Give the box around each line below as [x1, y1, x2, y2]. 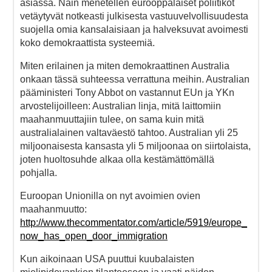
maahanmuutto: [20, 203, 87, 214]
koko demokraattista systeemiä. [20, 37, 155, 48]
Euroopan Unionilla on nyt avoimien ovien [20, 190, 200, 201]
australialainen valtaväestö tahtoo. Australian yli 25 [20, 127, 238, 138]
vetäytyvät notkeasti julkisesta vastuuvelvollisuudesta [20, 10, 248, 21]
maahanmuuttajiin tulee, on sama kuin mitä [20, 114, 204, 124]
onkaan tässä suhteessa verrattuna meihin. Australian [20, 73, 250, 84]
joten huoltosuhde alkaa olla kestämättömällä [20, 154, 214, 165]
